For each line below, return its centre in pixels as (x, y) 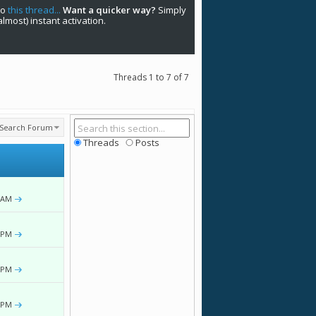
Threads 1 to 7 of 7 (151, 77)
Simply (171, 10)
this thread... (34, 10)
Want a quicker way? (109, 10)
